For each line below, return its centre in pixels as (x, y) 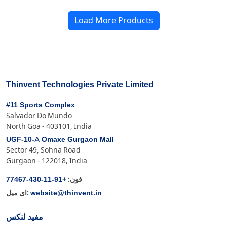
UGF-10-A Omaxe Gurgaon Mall (60, 140)
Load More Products (113, 21)
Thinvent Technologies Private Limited (80, 85)
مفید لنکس (25, 218)
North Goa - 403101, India (49, 126)
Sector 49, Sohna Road (43, 150)
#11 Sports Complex (41, 105)
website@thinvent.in (66, 193)
